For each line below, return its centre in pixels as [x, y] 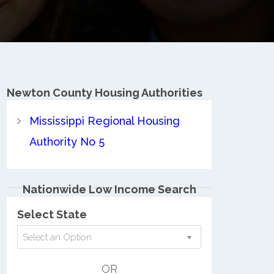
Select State [52, 215]
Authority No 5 [67, 141]
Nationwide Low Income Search [109, 189]
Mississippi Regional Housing [104, 120]
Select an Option [57, 238]
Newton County [50, 93]
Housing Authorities [147, 93]
